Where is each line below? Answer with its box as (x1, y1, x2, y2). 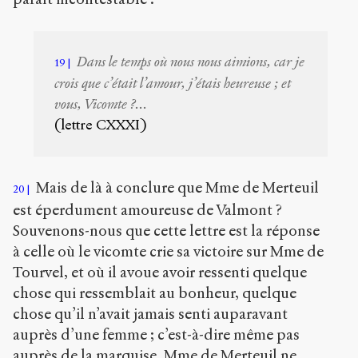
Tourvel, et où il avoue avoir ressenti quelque (13, 263, 307, 282)
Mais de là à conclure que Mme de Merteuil (32, 178, 319, 197)
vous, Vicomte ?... (54, 95, 148, 113)
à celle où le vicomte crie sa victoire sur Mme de (13, 242, 324, 261)
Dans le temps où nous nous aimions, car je (77, 53, 305, 70)
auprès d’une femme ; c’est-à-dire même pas (13, 325, 300, 344)
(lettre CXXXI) (54, 116, 147, 133)
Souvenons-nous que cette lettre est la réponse (13, 221, 320, 241)
